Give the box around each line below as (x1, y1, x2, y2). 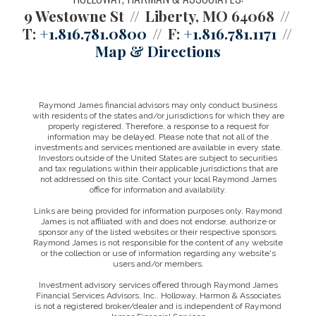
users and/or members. (112, 259, 204, 269)
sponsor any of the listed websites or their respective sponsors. (38, 227, 278, 238)
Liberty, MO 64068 (145, 6, 274, 26)
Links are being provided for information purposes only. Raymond (34, 206, 282, 217)
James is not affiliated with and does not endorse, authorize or (40, 217, 276, 227)
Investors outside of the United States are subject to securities (39, 153, 277, 164)
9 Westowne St (24, 6, 124, 26)
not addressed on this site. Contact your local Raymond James (39, 174, 276, 185)
